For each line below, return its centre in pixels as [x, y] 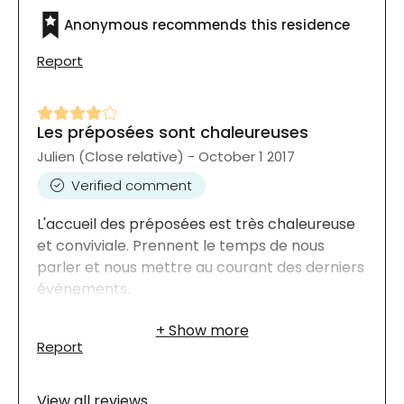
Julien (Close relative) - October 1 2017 [166, 156]
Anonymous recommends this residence [207, 24]
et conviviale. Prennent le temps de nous [181, 245]
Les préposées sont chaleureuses [173, 132]
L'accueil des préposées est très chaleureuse [196, 224]
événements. [83, 289]
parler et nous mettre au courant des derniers [201, 267]
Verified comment [132, 185]
